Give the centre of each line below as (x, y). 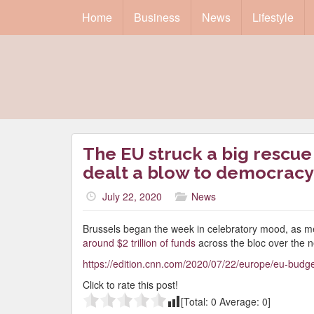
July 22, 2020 (132, 196)
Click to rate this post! (130, 285)
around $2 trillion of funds (139, 243)
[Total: (196, 301)
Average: (239, 301)
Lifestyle (273, 17)
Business (157, 17)
